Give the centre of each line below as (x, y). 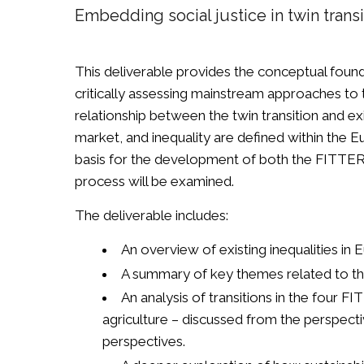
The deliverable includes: (152, 215)
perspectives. (144, 342)
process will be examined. (154, 181)
